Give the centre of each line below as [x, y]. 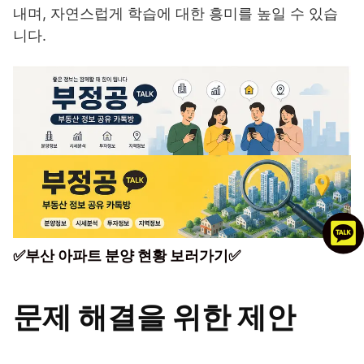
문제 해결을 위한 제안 [154, 317]
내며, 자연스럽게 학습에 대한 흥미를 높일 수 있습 [175, 13]
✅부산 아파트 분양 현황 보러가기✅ [127, 256]
